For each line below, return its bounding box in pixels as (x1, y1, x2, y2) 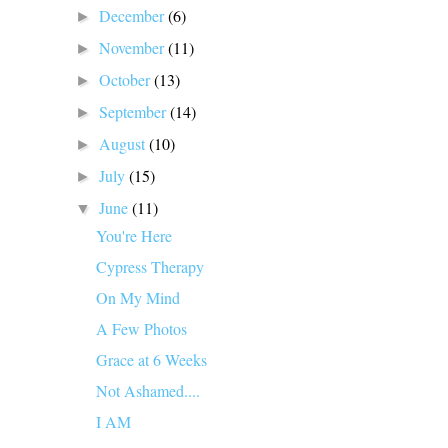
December (99, 4, 169, 26)
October (99, 68, 155, 90)
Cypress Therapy (95, 255, 204, 277)
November (99, 36, 169, 58)
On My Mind (95, 286, 180, 308)
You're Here (95, 224, 172, 246)
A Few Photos (95, 317, 187, 339)
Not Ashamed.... (95, 379, 200, 401)
